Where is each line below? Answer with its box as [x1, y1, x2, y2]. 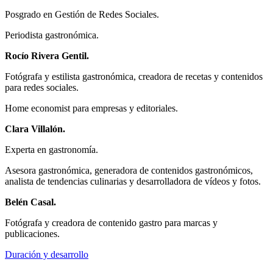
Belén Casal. [5, 196, 56, 207]
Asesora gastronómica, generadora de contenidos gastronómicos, [5, 165, 253, 175]
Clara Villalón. [5, 123, 65, 134]
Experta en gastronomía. [5, 144, 98, 155]
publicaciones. [5, 228, 60, 239]
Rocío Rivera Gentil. [5, 50, 89, 61]
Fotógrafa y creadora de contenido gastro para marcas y [5, 217, 218, 228]
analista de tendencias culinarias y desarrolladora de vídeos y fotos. [5, 175, 261, 186]
